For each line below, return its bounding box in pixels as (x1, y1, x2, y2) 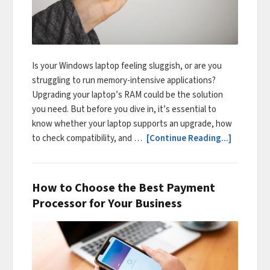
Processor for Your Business (32, 195, 182, 213)
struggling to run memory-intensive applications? (32, 74, 216, 87)
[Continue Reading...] (146, 132, 231, 145)
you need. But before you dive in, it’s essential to (32, 103, 216, 116)
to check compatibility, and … (32, 132, 144, 145)
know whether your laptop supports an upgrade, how (32, 118, 232, 131)
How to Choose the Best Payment (32, 180, 215, 197)
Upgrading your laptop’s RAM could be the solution (32, 89, 223, 102)
